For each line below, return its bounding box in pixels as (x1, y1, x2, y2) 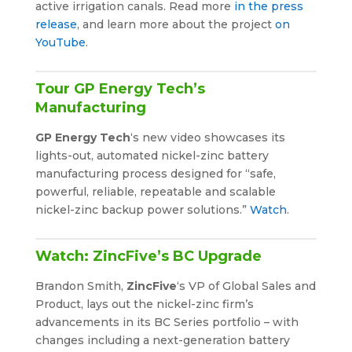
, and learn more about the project (76, 16, 275, 31)
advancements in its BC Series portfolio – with (35, 314, 299, 329)
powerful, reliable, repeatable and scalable (35, 184, 276, 199)
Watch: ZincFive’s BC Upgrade (35, 247, 262, 265)
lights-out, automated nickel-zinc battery (35, 148, 269, 163)
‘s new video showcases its (130, 130, 285, 145)
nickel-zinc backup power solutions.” (35, 202, 250, 217)
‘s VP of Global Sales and (176, 278, 316, 293)
